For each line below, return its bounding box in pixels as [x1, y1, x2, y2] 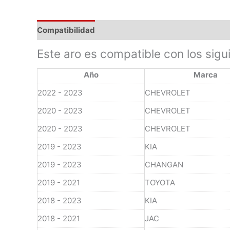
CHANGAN [145, 159, 183, 169]
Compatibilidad [37, 25, 95, 35]
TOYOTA [145, 177, 175, 187]
